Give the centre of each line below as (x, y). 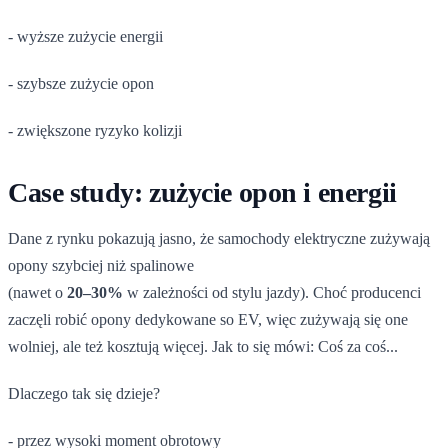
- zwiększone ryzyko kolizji (95, 130)
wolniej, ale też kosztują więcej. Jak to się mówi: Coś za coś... (203, 346)
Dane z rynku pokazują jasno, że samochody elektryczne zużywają (219, 238)
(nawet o (37, 292)
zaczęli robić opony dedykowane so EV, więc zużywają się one (208, 319)
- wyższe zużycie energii (85, 36)
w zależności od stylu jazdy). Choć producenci (272, 292)
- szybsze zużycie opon (81, 83)
